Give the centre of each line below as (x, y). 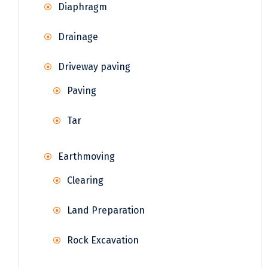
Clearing (85, 181)
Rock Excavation (103, 240)
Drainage (78, 37)
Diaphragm (83, 7)
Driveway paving (94, 67)
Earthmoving (86, 157)
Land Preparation (106, 211)
